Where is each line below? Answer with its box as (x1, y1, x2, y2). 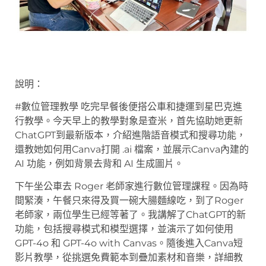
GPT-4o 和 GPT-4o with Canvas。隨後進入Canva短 (15, 237, 243, 249)
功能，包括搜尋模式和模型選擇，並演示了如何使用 (15, 223, 233, 235)
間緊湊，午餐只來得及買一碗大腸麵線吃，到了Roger (15, 195, 243, 207)
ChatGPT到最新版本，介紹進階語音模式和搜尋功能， (15, 129, 246, 141)
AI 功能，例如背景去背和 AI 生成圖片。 (15, 158, 183, 170)
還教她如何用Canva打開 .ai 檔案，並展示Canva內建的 (15, 144, 249, 156)
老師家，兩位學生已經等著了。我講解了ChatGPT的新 (15, 209, 246, 221)
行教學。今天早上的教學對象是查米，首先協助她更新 (15, 115, 243, 127)
